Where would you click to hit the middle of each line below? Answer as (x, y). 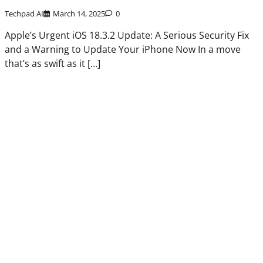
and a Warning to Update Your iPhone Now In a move (123, 50)
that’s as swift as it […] (53, 64)
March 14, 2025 (79, 14)
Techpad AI (24, 14)
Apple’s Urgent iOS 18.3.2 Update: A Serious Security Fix (127, 36)
